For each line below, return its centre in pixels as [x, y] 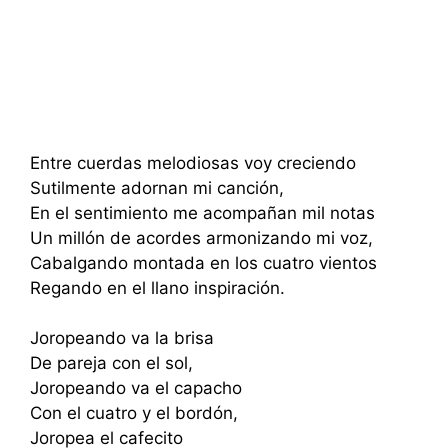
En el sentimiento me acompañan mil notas [202, 212]
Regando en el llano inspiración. [157, 287]
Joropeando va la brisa [122, 338]
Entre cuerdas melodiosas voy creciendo [193, 162]
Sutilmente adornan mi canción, [157, 187]
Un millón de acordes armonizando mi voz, [201, 237]
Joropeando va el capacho [136, 388]
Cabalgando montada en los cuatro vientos [203, 262]
